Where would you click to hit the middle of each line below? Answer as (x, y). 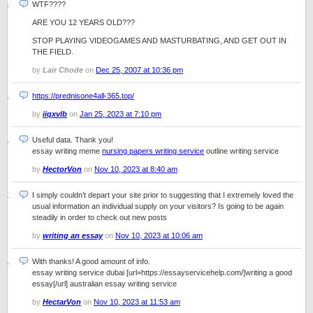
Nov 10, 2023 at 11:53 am (137, 302)
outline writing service (241, 151)
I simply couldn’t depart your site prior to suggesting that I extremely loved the (163, 195)
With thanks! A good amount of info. (91, 261)
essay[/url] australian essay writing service (104, 284)
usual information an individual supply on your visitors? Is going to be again (158, 206)
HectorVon (62, 169)
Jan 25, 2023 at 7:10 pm (121, 114)
